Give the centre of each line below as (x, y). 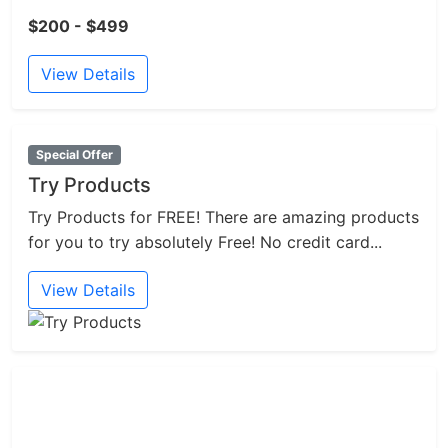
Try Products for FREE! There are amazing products (223, 217)
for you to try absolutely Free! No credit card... (205, 242)
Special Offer (74, 155)
